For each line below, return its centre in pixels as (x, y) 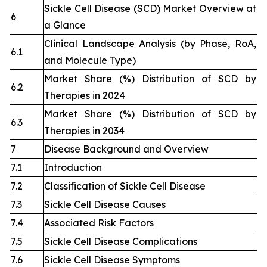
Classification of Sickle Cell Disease (125, 186)
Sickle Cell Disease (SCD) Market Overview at (150, 9)
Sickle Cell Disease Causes (105, 205)
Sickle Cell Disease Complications (121, 242)
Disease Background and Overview (126, 149)
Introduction (73, 168)
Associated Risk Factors (99, 223)
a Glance (65, 25)
